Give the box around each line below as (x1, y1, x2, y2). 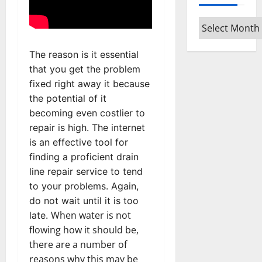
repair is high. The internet (29, 121, 145, 133)
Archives (198, 17, 238, 30)
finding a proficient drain (29, 150, 139, 163)
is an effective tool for (29, 136, 128, 148)
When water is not (51, 208, 131, 222)
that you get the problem (29, 63, 140, 75)
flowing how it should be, (29, 223, 139, 236)
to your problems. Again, (29, 180, 139, 192)
